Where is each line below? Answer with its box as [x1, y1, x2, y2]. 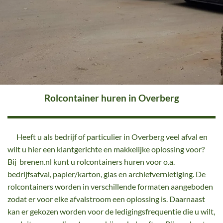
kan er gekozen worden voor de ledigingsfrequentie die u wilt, [7, 207, 215, 216]
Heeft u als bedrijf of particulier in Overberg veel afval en [7, 132, 208, 141]
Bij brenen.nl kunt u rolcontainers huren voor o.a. [7, 157, 175, 166]
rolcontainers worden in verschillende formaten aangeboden [7, 182, 213, 191]
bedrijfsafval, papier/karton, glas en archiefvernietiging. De [7, 169, 206, 179]
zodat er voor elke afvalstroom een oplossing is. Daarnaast [7, 194, 205, 204]
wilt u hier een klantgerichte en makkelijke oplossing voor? [7, 144, 205, 154]
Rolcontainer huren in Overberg [44, 92, 179, 104]
